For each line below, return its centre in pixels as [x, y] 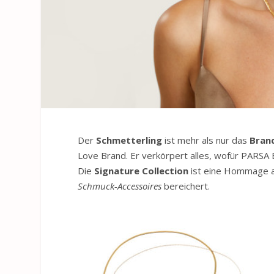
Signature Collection [142, 171]
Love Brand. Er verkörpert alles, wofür [160, 156]
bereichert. [186, 186]
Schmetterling [131, 140]
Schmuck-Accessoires [120, 186]
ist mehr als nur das [207, 140]
